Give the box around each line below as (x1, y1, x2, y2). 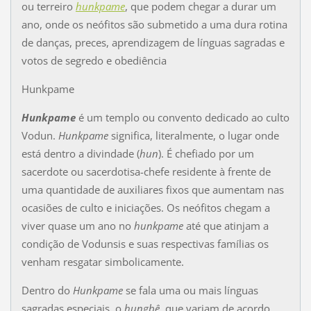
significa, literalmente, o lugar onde (108, 128, 279, 142)
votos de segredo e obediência (21, 53, 167, 67)
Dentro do (21, 283, 73, 297)
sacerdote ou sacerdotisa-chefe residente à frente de (21, 164, 271, 178)
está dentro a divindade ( (21, 146, 140, 160)
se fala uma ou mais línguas (122, 283, 258, 297)
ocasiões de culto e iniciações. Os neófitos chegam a (21, 200, 270, 215)
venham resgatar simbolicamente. (21, 254, 184, 269)
